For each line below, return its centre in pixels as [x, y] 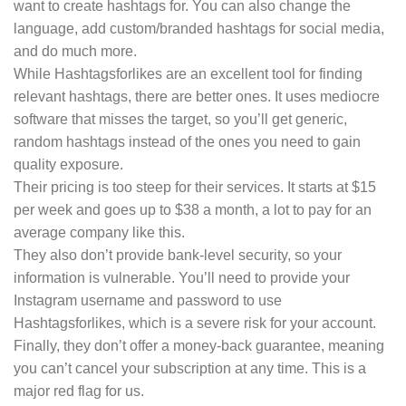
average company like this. [99, 233]
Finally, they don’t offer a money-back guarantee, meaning [199, 346]
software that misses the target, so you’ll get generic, [180, 120]
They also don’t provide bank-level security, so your [178, 256]
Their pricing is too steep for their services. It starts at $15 [195, 188]
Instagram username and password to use [148, 301]
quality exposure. [68, 165]
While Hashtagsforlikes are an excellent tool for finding [188, 74]
